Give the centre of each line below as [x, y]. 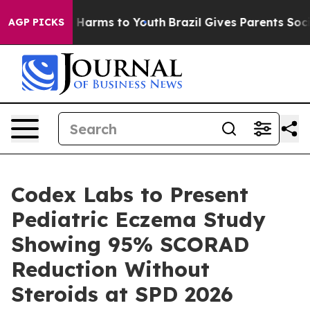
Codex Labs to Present [130, 194]
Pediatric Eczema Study [138, 219]
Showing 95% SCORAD [130, 244]
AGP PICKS [36, 22]
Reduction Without [110, 269]
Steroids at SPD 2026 [122, 294]
